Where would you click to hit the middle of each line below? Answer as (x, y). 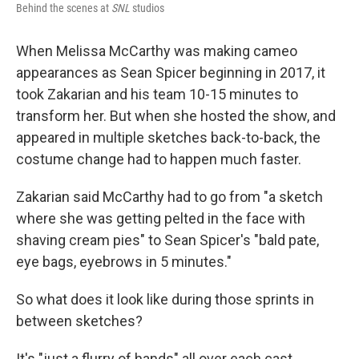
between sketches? (79, 321)
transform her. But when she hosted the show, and (176, 116)
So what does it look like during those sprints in (165, 299)
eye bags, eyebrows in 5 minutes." (124, 262)
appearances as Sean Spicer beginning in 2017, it (171, 73)
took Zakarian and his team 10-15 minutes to (157, 94)
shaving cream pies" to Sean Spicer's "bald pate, (167, 240)
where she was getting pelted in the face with (161, 218)
